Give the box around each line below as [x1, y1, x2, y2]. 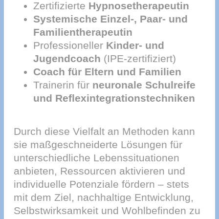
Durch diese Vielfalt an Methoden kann [14, 125, 195, 137]
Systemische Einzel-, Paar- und [33, 13, 188, 25]
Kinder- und [106, 40, 164, 51]
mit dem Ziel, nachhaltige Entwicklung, [14, 191, 194, 203]
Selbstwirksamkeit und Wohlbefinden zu [14, 204, 200, 216]
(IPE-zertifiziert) [101, 53, 176, 65]
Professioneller [33, 40, 106, 51]
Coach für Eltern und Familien [33, 66, 181, 78]
